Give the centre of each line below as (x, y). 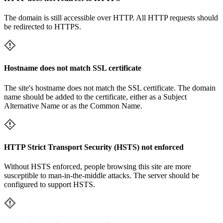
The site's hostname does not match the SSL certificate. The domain (110, 88)
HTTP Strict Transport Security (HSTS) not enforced (94, 147)
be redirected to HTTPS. (43, 27)
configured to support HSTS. (50, 185)
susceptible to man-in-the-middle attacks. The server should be (102, 176)
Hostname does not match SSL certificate (73, 68)
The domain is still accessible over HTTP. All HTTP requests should (111, 18)
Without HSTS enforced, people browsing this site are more (98, 167)
